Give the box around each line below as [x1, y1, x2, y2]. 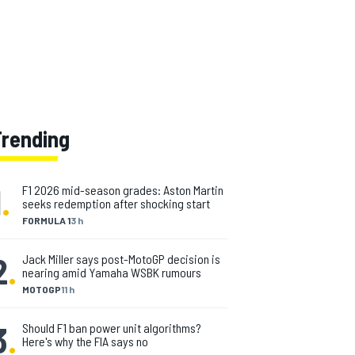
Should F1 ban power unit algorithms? [22, 320, 201, 335]
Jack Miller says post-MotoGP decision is [22, 251, 220, 266]
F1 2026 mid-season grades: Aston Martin [22, 182, 223, 197]
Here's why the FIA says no [22, 334, 148, 349]
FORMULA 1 [22, 215, 71, 226]
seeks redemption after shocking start [22, 196, 210, 211]
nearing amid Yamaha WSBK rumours [22, 265, 201, 280]
